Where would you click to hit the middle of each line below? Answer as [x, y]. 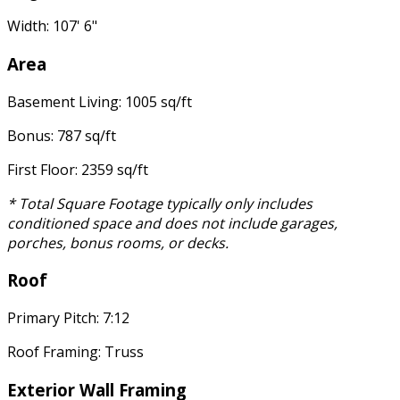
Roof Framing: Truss [75, 351]
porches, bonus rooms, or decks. [118, 242]
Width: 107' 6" [52, 26]
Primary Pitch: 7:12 [68, 317]
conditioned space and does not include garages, [172, 223]
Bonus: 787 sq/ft [62, 135]
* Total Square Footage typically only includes [160, 203]
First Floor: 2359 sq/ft [78, 169]
